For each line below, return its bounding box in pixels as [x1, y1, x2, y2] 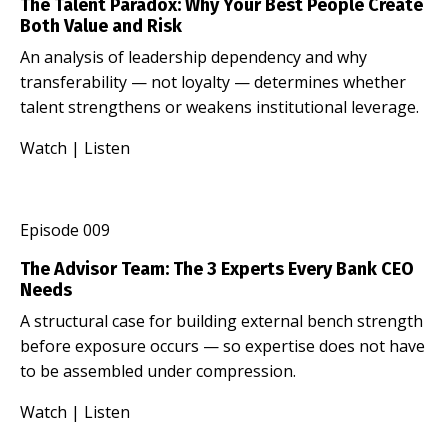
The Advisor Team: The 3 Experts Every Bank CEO [20, 257, 414, 280]
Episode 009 [20, 218, 110, 241]
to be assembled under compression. [20, 359, 296, 382]
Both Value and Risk [20, 14, 182, 37]
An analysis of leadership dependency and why [20, 45, 367, 68]
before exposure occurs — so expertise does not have [20, 334, 425, 357]
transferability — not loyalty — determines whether [20, 70, 406, 93]
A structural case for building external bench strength [20, 309, 423, 332]
